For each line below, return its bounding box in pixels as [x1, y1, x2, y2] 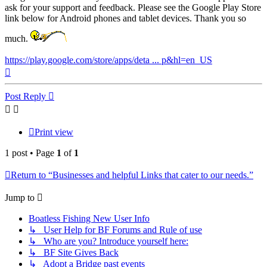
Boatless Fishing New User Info [29, 213, 150, 224]
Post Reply [5, 91, 46, 102]
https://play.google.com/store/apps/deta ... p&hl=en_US [5, 55, 212, 66]
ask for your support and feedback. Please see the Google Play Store [5, 2, 261, 13]
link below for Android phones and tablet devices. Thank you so [5, 13, 246, 24]
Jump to [5, 193, 35, 203]
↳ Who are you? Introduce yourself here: [29, 236, 188, 247]
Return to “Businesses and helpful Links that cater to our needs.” [11, 170, 253, 181]
